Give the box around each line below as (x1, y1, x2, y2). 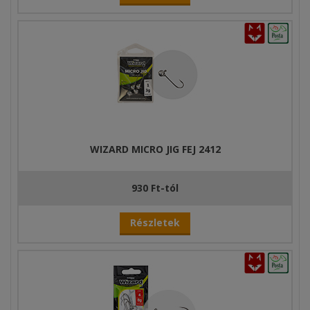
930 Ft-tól (131, 181, 179, 194)
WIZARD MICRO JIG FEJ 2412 (89, 143, 221, 156)
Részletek (130, 216, 180, 229)
